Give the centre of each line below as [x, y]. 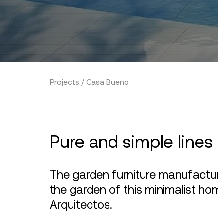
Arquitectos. [81, 205]
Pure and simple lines [131, 142]
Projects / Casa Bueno [89, 82]
